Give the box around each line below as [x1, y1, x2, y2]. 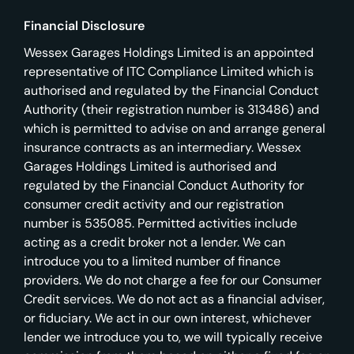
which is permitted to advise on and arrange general [24, 119, 326, 137]
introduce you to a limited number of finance [24, 252, 281, 269]
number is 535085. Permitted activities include [24, 214, 297, 232]
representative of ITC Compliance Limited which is [24, 62, 314, 80]
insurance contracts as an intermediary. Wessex [24, 138, 301, 156]
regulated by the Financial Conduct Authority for [24, 176, 304, 194]
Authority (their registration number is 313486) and [24, 100, 319, 118]
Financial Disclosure [24, 17, 145, 34]
